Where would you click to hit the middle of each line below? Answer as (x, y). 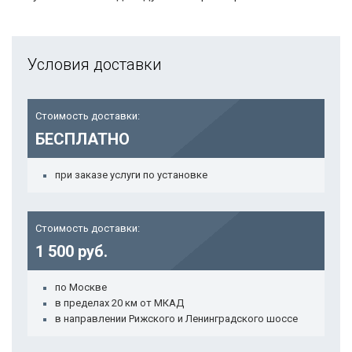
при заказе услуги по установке (131, 175)
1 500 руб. (71, 251)
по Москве (81, 287)
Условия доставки (95, 64)
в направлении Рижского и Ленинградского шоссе (176, 319)
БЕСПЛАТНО (82, 139)
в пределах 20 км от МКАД (119, 303)
